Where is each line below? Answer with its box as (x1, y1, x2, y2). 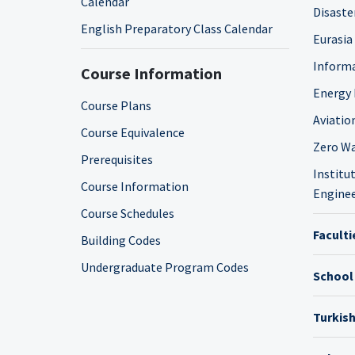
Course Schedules (81, 205, 174, 221)
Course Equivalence (81, 124, 185, 140)
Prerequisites (81, 151, 153, 167)
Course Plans (81, 97, 151, 113)
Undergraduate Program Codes (81, 259, 249, 275)
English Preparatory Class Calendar (81, 21, 273, 36)
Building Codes (81, 232, 161, 248)
